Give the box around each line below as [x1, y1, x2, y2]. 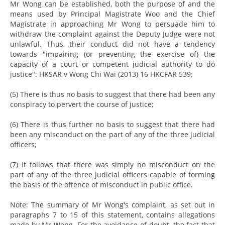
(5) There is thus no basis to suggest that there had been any [10, 89, 215, 99]
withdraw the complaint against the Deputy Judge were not [10, 29, 215, 39]
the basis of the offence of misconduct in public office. [10, 179, 193, 189]
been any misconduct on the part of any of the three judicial [10, 129, 215, 139]
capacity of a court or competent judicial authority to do [10, 59, 215, 69]
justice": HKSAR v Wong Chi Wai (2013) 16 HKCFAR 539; [10, 69, 193, 79]
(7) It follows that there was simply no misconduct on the [10, 159, 215, 169]
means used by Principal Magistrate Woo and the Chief [10, 9, 215, 19]
